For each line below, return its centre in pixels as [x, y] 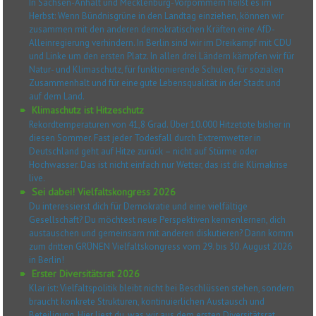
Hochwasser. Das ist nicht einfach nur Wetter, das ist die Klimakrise [159, 165]
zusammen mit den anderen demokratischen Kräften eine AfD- [152, 30]
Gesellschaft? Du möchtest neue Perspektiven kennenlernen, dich [158, 220]
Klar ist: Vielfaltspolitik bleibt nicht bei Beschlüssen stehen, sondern [162, 288]
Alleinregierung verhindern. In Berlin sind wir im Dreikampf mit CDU [160, 43]
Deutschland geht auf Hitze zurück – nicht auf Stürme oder [144, 152]
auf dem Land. [57, 97]
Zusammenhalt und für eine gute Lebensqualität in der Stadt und [155, 83]
